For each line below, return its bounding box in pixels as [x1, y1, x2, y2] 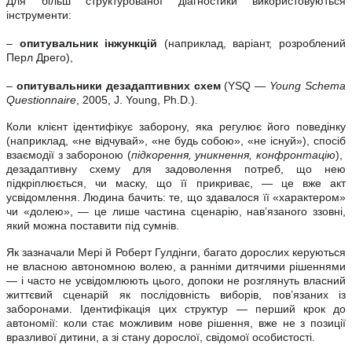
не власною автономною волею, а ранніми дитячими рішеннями [6, 259, 346, 273]
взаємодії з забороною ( [6, 148, 131, 161]
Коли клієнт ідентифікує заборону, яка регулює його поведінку [6, 119, 346, 133]
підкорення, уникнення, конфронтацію [130, 148, 336, 161]
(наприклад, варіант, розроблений [157, 36, 346, 49]
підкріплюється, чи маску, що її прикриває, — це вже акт [6, 176, 346, 189]
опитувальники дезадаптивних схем [16, 79, 221, 92]
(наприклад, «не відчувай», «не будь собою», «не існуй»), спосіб [6, 134, 346, 147]
